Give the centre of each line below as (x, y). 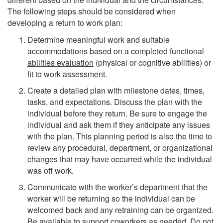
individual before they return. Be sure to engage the (117, 113)
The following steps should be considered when (92, 11)
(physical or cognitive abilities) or (152, 63)
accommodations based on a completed (99, 51)
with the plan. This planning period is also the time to (120, 136)
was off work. (51, 171)
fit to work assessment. (67, 74)
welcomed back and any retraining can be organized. (120, 210)
